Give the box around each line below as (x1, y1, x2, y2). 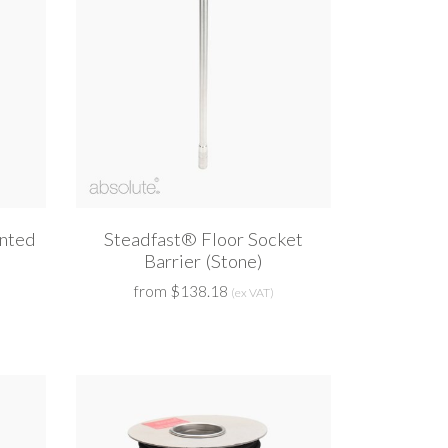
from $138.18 (133, 282, 228, 301)
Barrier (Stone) (144, 250, 263, 273)
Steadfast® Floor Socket (104, 228, 303, 251)
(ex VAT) (230, 285, 274, 301)
